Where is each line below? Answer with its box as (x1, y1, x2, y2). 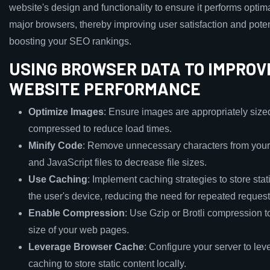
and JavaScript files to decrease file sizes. (28, 157, 207, 168)
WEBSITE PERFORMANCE (9, 78, 201, 99)
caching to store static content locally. (28, 259, 186, 269)
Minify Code (28, 140, 83, 151)
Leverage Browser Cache (28, 242, 144, 252)
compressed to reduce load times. (28, 124, 172, 134)
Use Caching (28, 174, 87, 184)
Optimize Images (28, 107, 104, 117)
